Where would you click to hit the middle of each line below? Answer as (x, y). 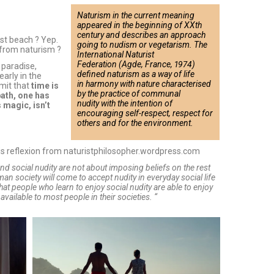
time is (44, 85)
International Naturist (116, 54)
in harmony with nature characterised (144, 83)
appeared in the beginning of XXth (140, 25)
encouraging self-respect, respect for (145, 113)
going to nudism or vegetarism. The (143, 44)
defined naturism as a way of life (136, 74)
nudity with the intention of (125, 103)
